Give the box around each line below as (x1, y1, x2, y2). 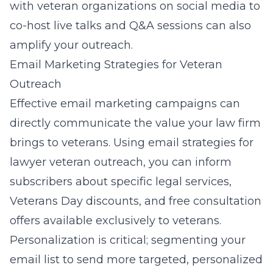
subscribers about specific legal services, (10, 175, 232, 188)
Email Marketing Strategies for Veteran (10, 58, 222, 71)
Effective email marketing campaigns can (10, 97, 240, 110)
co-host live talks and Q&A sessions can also (10, 19, 251, 32)
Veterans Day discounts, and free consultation (10, 194, 261, 208)
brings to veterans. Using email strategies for (10, 136, 253, 149)
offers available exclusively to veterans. (10, 214, 221, 227)
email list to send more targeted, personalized (10, 253, 263, 266)
